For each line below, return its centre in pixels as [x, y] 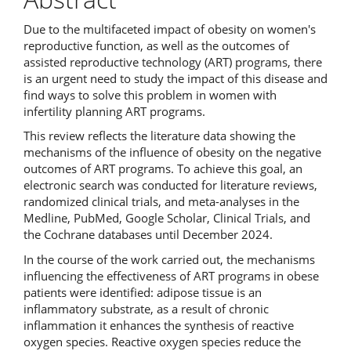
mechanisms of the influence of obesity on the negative [172, 152]
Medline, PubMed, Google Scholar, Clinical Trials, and [167, 218]
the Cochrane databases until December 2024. [148, 234]
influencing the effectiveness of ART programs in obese [171, 275]
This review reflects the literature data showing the [159, 136]
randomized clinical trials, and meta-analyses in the [161, 201]
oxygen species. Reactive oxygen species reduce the [162, 341]
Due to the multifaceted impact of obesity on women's [170, 29]
